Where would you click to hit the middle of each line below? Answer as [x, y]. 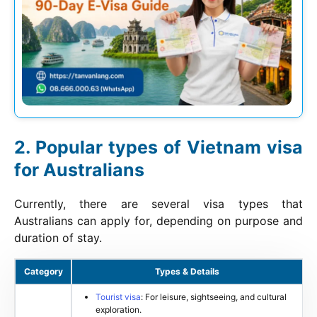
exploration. [119, 309]
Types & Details [187, 271]
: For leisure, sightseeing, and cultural [214, 296]
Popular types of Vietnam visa [169, 147]
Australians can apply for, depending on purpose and [158, 220]
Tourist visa [118, 296]
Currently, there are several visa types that [158, 203]
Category [43, 271]
